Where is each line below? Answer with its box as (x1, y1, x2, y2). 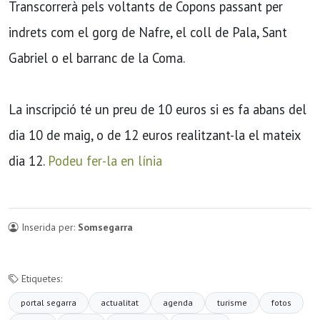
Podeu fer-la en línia (48, 152, 162, 170)
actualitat (101, 297, 139, 309)
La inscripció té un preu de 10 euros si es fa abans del (9, 101, 306, 119)
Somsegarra (78, 221, 133, 234)
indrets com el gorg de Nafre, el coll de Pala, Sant (9, 24, 287, 41)
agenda (163, 297, 193, 309)
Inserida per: (19, 221, 78, 234)
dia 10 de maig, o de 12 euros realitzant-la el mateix (9, 126, 300, 144)
